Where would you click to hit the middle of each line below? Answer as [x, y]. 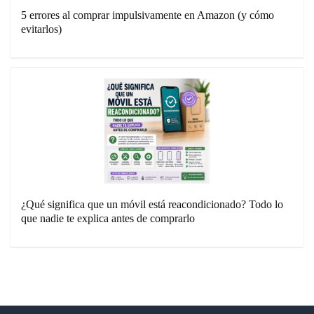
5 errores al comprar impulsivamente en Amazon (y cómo [148, 15]
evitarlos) [41, 29]
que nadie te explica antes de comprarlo [108, 219]
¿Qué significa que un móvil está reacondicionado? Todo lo [152, 205]
